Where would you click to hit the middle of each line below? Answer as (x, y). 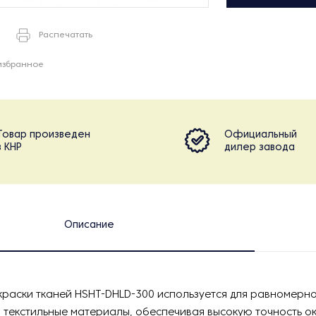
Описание (89, 225)
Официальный (261, 135)
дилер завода (260, 148)
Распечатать (66, 35)
